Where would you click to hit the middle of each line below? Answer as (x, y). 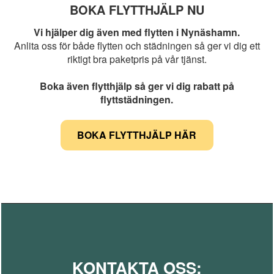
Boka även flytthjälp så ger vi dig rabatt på (137, 86)
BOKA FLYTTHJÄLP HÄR (137, 135)
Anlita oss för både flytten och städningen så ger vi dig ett (137, 46)
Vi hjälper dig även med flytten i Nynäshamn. (137, 32)
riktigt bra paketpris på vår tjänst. (137, 59)
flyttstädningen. (137, 100)
